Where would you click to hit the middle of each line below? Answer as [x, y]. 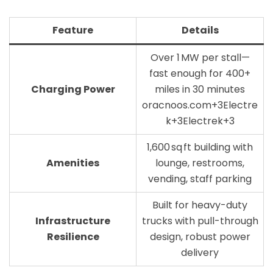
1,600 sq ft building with [200, 147]
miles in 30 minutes [200, 89]
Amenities [73, 163]
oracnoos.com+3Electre [200, 105]
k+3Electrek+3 [200, 121]
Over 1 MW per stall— [200, 58]
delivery [200, 253]
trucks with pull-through [200, 221]
